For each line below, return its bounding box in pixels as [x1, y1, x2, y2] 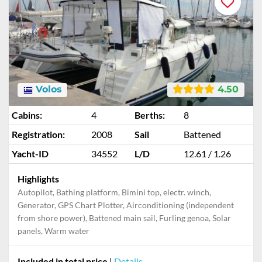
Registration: [12, 129, 65, 140]
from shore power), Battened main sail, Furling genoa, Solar [18, 213, 231, 223]
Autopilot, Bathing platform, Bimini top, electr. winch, [18, 187, 211, 197]
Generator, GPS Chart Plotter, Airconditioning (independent [18, 200, 234, 210]
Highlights [18, 173, 59, 184]
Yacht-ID [12, 148, 49, 159]
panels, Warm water [18, 226, 89, 236]
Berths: [135, 109, 165, 120]
